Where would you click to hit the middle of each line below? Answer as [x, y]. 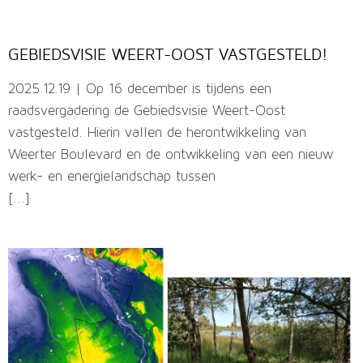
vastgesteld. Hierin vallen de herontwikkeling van [157, 134]
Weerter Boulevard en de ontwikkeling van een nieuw [171, 156]
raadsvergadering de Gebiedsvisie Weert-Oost [147, 112]
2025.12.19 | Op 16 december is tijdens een [140, 90]
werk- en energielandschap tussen [112, 177]
